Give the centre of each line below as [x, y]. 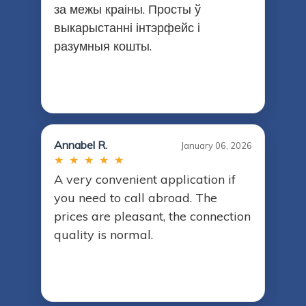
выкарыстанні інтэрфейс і [127, 28]
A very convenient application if [145, 180]
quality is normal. [103, 235]
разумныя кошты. [103, 46]
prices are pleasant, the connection [152, 217]
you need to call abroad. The [136, 198]
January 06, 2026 [217, 146]
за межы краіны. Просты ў [127, 10]
